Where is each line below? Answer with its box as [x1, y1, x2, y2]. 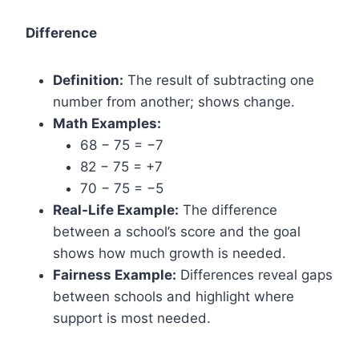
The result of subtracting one [123, 72, 314, 88]
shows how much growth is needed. [53, 245, 286, 261]
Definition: [53, 72, 123, 88]
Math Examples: [53, 115, 161, 131]
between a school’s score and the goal [53, 224, 301, 240]
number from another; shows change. [53, 94, 295, 110]
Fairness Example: [53, 267, 176, 283]
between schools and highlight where [53, 288, 294, 305]
